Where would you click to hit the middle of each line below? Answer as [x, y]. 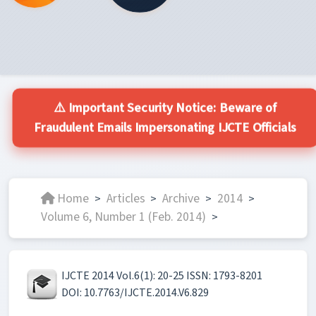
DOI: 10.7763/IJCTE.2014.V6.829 [135, 292]
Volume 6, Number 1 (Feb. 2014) [123, 217]
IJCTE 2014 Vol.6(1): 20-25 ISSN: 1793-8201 [162, 275]
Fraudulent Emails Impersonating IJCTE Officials [165, 127]
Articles [126, 198]
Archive [181, 198]
